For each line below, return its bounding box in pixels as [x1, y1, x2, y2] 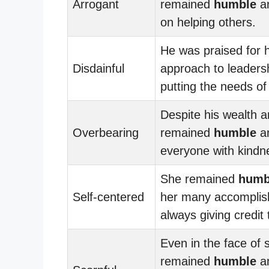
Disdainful [73, 61, 124, 75]
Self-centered [73, 190, 144, 204]
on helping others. [160, 15, 256, 29]
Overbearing [73, 125, 139, 139]
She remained [160, 172, 238, 186]
